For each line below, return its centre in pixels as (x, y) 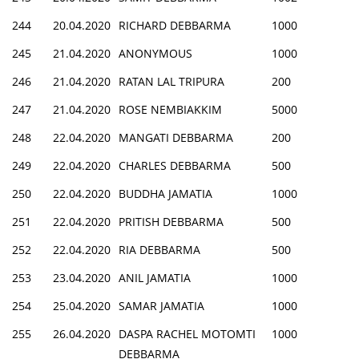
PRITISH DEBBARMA (171, 221)
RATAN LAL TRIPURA (171, 81)
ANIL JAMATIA (155, 277)
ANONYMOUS (155, 53)
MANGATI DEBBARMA (176, 137)
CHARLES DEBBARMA (175, 165)
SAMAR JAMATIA (161, 305)
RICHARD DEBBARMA (175, 25)
